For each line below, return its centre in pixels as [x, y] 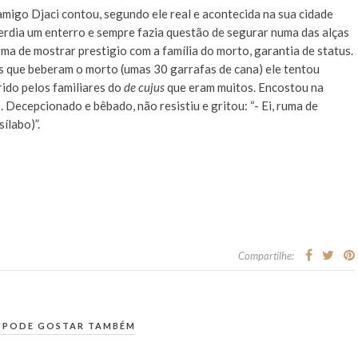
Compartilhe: [266, 256]
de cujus [144, 87]
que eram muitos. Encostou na [244, 87]
